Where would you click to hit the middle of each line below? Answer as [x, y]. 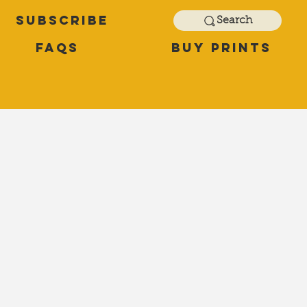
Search [234, 21]
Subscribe [63, 20]
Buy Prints [221, 48]
